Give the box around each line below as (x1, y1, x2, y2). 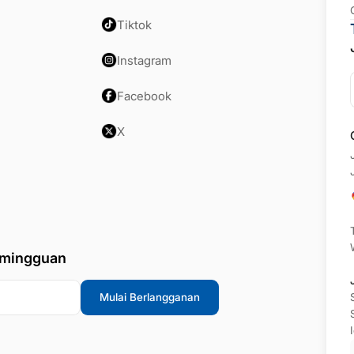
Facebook (117, 88, 171, 104)
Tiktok (117, 17, 152, 32)
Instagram (117, 52, 171, 68)
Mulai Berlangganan (99, 290, 200, 303)
